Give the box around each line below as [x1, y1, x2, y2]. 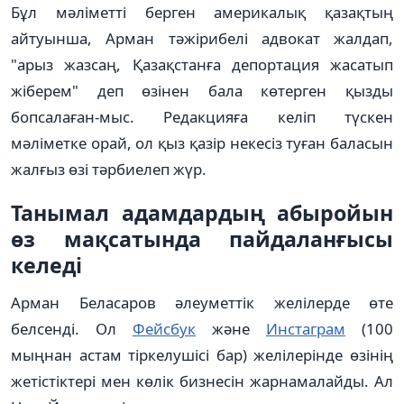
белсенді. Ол [11, 317, 133, 339]
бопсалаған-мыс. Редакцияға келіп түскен [11, 106, 393, 127]
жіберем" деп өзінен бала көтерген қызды [11, 79, 393, 101]
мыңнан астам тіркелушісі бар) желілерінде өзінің [11, 344, 393, 365]
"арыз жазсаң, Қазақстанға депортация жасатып [11, 53, 393, 75]
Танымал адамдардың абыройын [11, 197, 393, 227]
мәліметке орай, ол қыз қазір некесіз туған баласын [11, 132, 393, 153]
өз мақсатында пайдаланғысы [11, 224, 393, 253]
